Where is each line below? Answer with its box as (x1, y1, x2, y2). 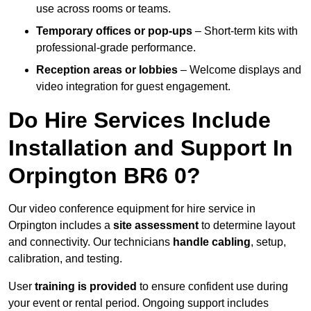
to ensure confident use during (137, 280, 288, 293)
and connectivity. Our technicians (8, 236, 173, 249)
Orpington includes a (8, 219, 113, 232)
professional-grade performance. (36, 42, 196, 54)
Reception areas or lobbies (36, 64, 178, 76)
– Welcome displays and (178, 64, 301, 76)
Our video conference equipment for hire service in (8, 203, 255, 215)
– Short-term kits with (192, 25, 298, 37)
